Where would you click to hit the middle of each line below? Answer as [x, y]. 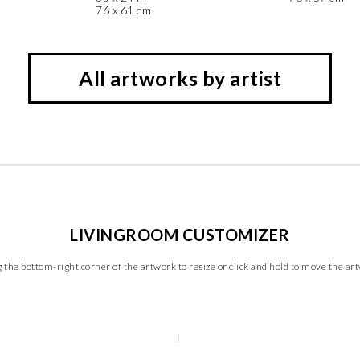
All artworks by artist [180, 78]
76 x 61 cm [123, 10]
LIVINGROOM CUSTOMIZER [180, 235]
